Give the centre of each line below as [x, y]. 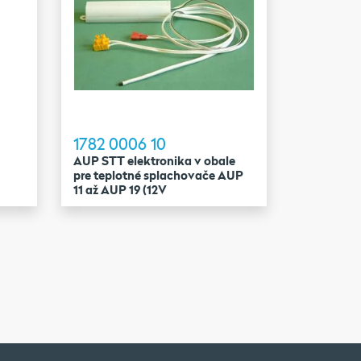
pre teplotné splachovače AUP [158, 175]
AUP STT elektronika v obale [154, 160]
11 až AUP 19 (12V [120, 189]
